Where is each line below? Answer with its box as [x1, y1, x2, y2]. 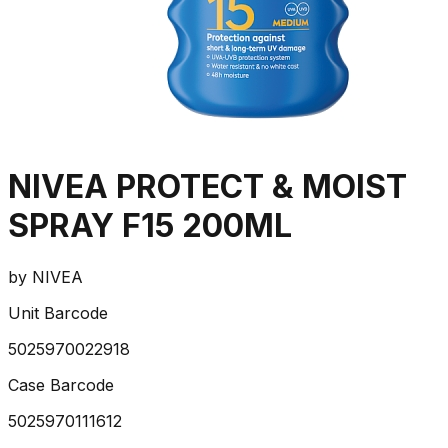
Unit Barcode [8, 302, 108, 323]
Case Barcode [8, 374, 114, 395]
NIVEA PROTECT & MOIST [8, 167, 407, 207]
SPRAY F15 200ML [8, 206, 292, 246]
